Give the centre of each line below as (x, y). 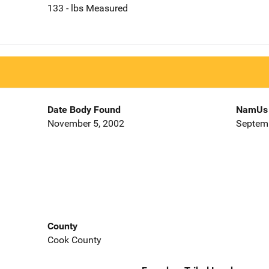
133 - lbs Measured (87, 8)
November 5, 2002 (86, 124)
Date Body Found (84, 110)
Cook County (74, 240)
